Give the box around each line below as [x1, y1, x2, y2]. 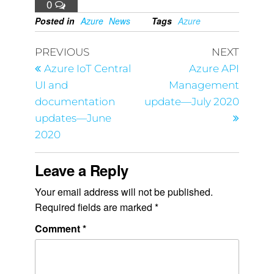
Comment [34, 221, 83, 235]
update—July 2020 [144, 95, 240, 108]
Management [169, 79, 240, 91]
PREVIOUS [34, 46, 89, 58]
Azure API [189, 62, 240, 75]
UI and [34, 79, 68, 91]
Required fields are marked [34, 200, 155, 214]
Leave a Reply [34, 160, 128, 180]
